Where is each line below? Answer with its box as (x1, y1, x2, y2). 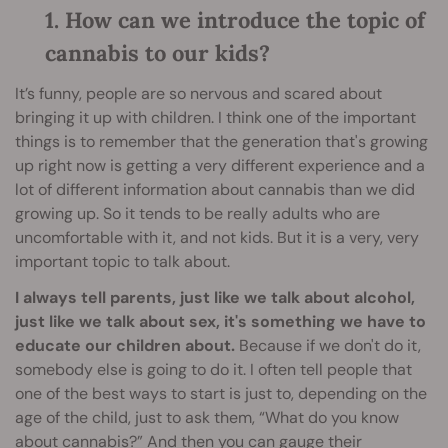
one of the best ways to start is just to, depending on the (15, 383, 427, 405)
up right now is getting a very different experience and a (15, 155, 425, 177)
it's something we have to (224, 311, 426, 333)
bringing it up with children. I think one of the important (15, 107, 416, 129)
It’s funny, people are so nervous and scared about (15, 83, 382, 105)
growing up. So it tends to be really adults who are (15, 203, 380, 225)
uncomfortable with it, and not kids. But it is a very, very (15, 227, 419, 249)
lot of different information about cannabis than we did (15, 179, 415, 201)
